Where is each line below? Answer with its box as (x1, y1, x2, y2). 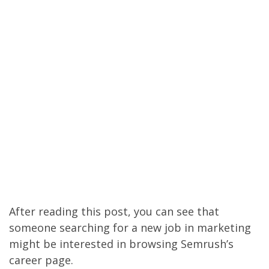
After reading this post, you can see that (9, 204, 219, 219)
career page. (9, 252, 73, 267)
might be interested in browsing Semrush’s (9, 236, 234, 251)
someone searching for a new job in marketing (9, 220, 251, 235)
